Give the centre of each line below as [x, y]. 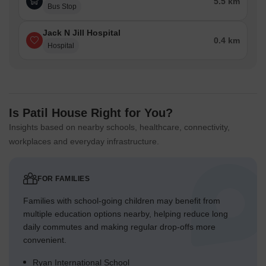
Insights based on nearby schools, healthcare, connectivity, [119, 127]
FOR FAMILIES [64, 179]
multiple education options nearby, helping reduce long [126, 214]
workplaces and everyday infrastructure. [84, 142]
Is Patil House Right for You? [91, 113]
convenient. [45, 240]
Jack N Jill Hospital [82, 33]
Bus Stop [62, 7]
